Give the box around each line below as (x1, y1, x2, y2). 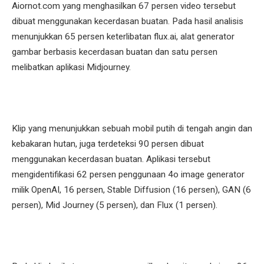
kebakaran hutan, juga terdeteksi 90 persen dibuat (12, 138, 204, 149)
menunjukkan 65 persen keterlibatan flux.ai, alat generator (12, 31, 235, 42)
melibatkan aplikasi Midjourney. (12, 61, 133, 72)
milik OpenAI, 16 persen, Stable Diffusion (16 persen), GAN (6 (12, 184, 251, 195)
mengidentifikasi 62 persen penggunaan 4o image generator (12, 169, 245, 180)
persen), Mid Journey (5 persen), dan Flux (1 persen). (12, 199, 217, 210)
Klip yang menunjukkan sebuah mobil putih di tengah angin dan (12, 123, 252, 134)
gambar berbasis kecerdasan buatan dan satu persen (12, 46, 217, 57)
